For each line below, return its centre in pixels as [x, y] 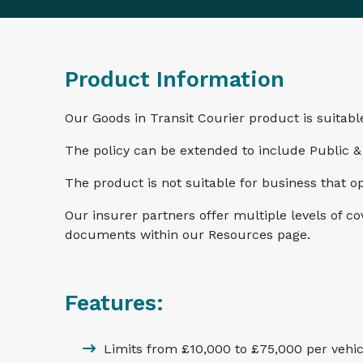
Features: [114, 303]
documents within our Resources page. [188, 235]
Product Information [175, 80]
